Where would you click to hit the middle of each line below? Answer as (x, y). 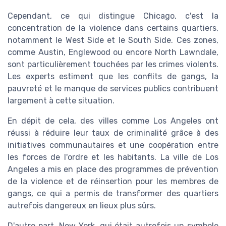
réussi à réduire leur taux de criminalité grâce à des (113, 133)
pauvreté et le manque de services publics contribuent (113, 89)
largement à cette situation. (61, 101)
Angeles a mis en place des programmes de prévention (113, 169)
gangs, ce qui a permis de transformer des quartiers (113, 194)
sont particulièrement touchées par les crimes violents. (113, 65)
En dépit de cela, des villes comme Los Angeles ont (113, 121)
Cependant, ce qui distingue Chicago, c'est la (113, 16)
